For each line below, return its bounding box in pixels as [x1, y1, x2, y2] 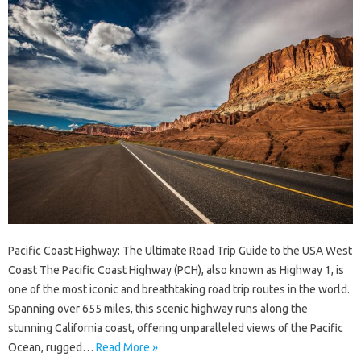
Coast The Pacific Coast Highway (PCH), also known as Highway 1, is [8, 263, 344, 277]
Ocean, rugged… [8, 341, 96, 355]
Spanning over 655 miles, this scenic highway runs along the [8, 302, 308, 316]
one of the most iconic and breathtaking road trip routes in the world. [8, 283, 350, 297]
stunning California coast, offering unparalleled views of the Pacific [8, 322, 343, 335]
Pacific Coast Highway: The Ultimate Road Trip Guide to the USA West [8, 244, 352, 258]
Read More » [96, 341, 158, 355]
